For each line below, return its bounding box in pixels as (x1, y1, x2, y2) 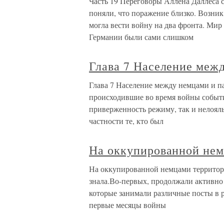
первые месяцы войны (89, 199, 166, 210)
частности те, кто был (89, 115, 163, 126)
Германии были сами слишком (89, 31, 193, 42)
